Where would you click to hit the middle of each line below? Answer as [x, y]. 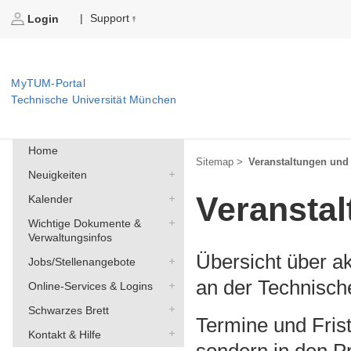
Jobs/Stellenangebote [81, 262]
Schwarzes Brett [68, 310]
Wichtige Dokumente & [84, 224]
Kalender [50, 199]
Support [110, 18]
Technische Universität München [94, 100]
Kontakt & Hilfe [64, 334]
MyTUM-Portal [48, 83]
